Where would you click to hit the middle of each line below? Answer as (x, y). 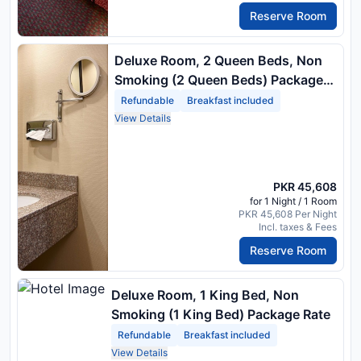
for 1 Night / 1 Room (293, 201)
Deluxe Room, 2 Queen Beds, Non (218, 60)
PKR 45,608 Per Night (288, 214)
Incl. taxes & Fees (298, 226)
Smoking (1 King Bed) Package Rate (221, 314)
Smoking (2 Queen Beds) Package (219, 79)
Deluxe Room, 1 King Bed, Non (205, 295)
